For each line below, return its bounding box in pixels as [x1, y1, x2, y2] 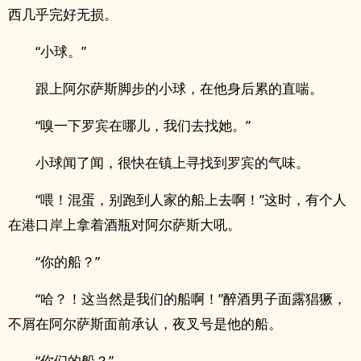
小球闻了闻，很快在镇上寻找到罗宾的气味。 [35, 153, 309, 172]
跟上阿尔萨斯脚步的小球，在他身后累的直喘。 [35, 79, 323, 98]
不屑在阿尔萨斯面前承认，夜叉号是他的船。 [8, 314, 282, 333]
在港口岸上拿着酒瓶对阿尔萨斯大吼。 [8, 215, 241, 234]
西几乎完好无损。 [8, 5, 118, 23]
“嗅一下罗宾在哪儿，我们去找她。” [35, 116, 251, 135]
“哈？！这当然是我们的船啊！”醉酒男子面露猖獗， [35, 289, 346, 308]
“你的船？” [35, 252, 100, 271]
